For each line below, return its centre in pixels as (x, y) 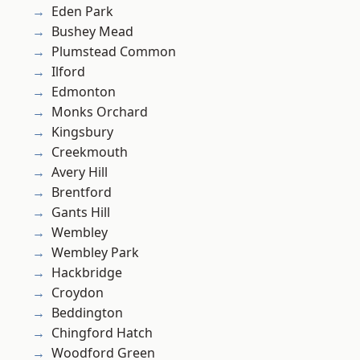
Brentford (82, 192)
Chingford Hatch (102, 333)
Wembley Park (95, 253)
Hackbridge (87, 273)
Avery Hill (80, 172)
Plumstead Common (114, 52)
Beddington (87, 313)
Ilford (68, 72)
